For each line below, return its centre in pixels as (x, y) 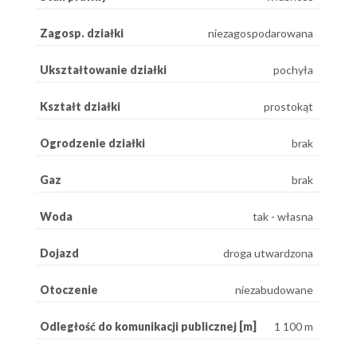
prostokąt (288, 106)
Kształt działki (80, 106)
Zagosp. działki (82, 33)
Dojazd (59, 253)
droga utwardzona (268, 253)
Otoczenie (69, 289)
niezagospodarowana (261, 33)
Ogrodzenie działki (92, 143)
